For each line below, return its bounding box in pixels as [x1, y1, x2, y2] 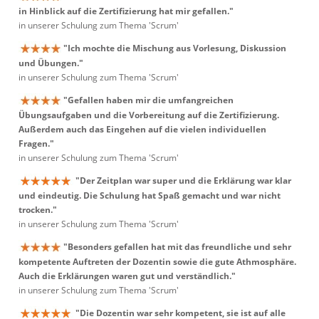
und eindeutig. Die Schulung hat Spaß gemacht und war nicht [19, 189, 281, 202]
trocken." [19, 204, 57, 216]
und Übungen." [19, 57, 83, 70]
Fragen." [19, 137, 54, 150]
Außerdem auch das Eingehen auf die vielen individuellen [19, 123, 266, 136]
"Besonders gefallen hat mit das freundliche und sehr [63, 241, 291, 253]
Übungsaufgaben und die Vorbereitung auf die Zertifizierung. [19, 109, 279, 122]
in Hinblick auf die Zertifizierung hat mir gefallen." [19, 5, 234, 18]
